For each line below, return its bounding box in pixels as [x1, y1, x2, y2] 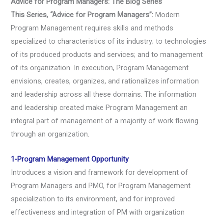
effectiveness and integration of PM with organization [11, 207, 185, 217]
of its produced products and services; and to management [11, 50, 203, 59]
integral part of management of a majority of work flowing [11, 116, 199, 126]
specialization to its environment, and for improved [11, 194, 175, 203]
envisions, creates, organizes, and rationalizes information [11, 77, 199, 86]
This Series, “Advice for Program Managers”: [11, 10, 154, 20]
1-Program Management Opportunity [11, 154, 129, 164]
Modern [153, 10, 180, 20]
